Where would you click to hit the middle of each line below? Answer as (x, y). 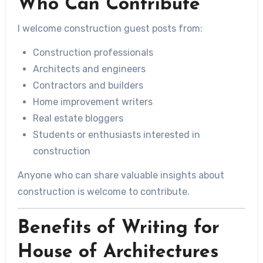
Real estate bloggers (78, 119)
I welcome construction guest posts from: (110, 29)
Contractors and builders (88, 86)
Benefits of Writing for (118, 229)
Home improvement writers (92, 102)
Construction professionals (93, 53)
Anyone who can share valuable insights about (121, 176)
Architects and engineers (89, 69)
